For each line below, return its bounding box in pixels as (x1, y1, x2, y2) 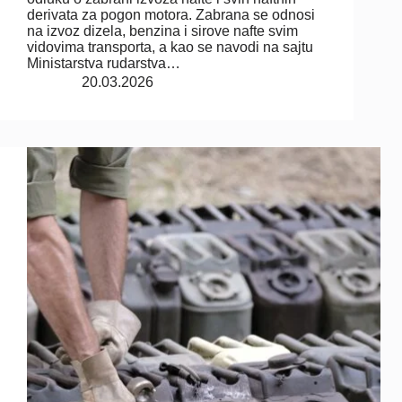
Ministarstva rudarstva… (27, 55, 180, 71)
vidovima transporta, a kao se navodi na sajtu (27, 39, 313, 55)
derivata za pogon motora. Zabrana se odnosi (27, 6, 315, 22)
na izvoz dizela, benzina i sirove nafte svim (27, 22, 298, 39)
